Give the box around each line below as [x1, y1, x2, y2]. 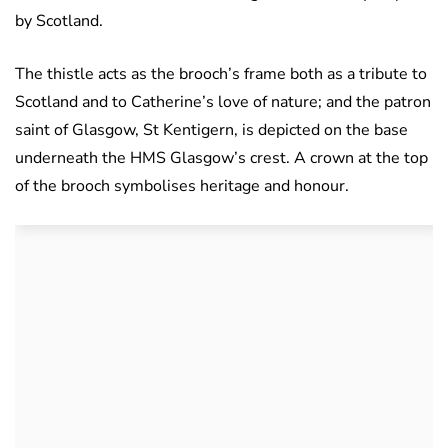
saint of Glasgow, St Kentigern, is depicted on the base [15, 119, 408, 142]
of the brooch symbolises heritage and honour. [15, 175, 349, 198]
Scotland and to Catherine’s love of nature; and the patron [15, 91, 431, 114]
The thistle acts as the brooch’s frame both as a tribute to [15, 63, 427, 86]
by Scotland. [15, 10, 103, 33]
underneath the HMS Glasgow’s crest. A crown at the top [15, 147, 428, 170]
